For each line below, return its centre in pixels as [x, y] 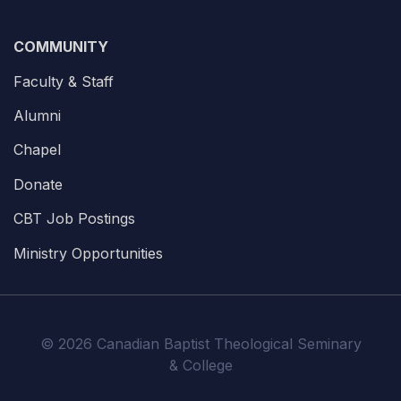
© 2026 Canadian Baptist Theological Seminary [200, 344]
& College [200, 366]
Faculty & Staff [64, 81]
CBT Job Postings [74, 219]
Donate [38, 184]
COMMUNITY [61, 47]
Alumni [37, 116]
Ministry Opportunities [88, 253]
